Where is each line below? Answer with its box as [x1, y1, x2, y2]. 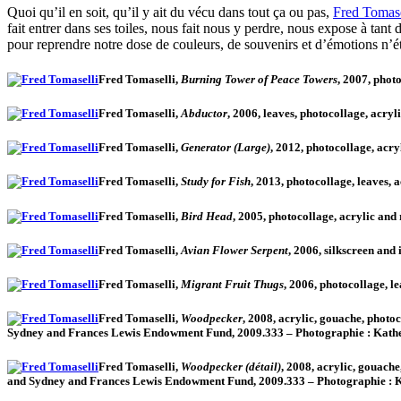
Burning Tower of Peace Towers [178, 72, 337, 86]
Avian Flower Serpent [181, 243, 288, 257]
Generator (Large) [178, 141, 270, 155]
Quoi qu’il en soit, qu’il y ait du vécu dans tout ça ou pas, [7, 4, 333, 20]
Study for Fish [181, 175, 251, 189]
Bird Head [178, 209, 233, 223]
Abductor [181, 107, 227, 121]
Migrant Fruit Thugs [181, 277, 284, 291]
